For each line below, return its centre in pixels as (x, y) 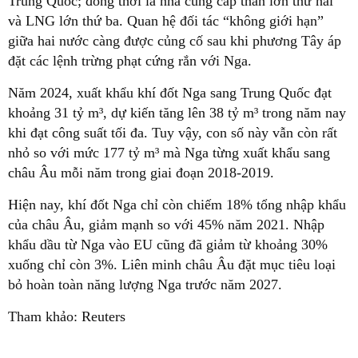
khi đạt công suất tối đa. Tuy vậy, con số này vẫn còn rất (173, 133)
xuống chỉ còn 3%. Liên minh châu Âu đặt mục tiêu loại (172, 265)
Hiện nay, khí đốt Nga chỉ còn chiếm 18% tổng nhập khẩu (177, 205)
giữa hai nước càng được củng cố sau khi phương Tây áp (175, 41)
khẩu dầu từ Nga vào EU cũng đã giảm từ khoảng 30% (168, 245)
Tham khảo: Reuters (67, 317)
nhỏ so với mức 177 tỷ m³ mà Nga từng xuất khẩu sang (169, 153)
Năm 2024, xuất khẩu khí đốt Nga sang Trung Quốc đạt (170, 93)
